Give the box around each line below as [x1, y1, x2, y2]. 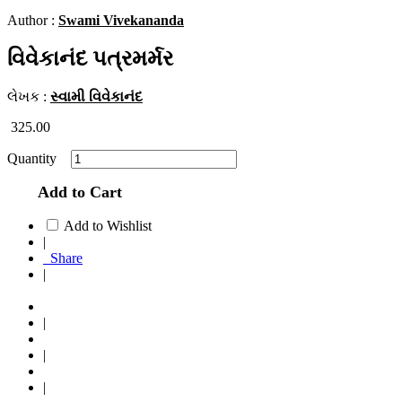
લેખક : [7, 88, 50, 104]
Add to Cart [29, 182, 122, 201]
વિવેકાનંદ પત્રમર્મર [7, 47, 173, 71]
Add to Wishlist [64, 217, 152, 233]
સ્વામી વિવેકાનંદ [50, 88, 143, 104]
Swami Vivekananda [58, 13, 184, 29]
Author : [7, 13, 58, 29]
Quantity [7, 150, 67, 166]
